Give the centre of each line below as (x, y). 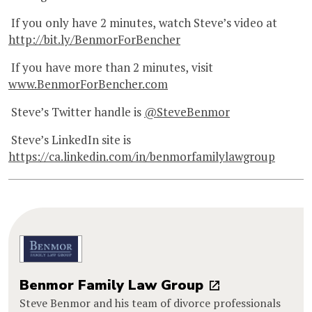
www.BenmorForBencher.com (88, 84)
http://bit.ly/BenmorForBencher (94, 40)
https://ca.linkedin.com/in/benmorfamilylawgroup (142, 157)
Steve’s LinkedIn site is (70, 140)
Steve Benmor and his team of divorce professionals (150, 303)
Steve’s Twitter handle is (76, 112)
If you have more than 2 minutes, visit (111, 68)
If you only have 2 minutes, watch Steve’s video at (143, 23)
